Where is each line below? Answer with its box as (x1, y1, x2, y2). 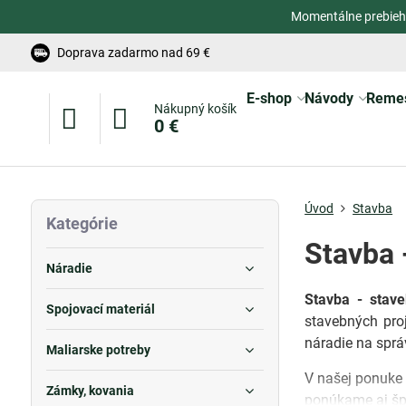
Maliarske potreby (45, 343, 150, 357)
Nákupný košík (153, 101, 237, 116)
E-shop (246, 90, 292, 107)
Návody (304, 90, 353, 107)
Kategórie (45, 214, 118, 233)
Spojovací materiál (45, 302, 155, 316)
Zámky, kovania (45, 383, 134, 398)
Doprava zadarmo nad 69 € (56, 44, 210, 60)
